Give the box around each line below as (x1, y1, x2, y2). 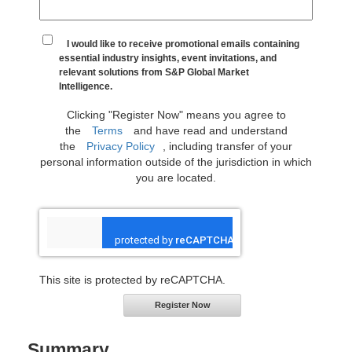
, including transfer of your (163, 140, 292, 153)
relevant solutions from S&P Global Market (59, 66, 250, 78)
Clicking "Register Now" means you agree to (66, 108, 286, 122)
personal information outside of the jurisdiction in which (40, 156, 312, 169)
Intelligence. (59, 80, 113, 92)
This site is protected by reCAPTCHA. (39, 273, 225, 287)
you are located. (136, 171, 216, 185)
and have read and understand (130, 124, 288, 137)
